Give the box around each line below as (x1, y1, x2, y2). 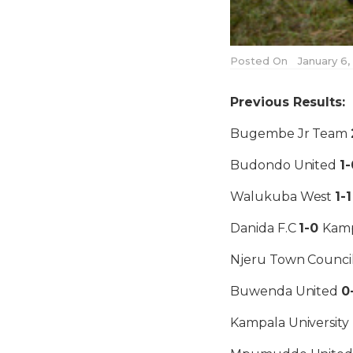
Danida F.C (230, 220, 299, 236)
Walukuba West (230, 188, 336, 204)
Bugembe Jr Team (230, 125, 351, 141)
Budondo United (230, 157, 340, 173)
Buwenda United (230, 283, 342, 299)
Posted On (230, 54, 288, 67)
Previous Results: (230, 94, 346, 110)
